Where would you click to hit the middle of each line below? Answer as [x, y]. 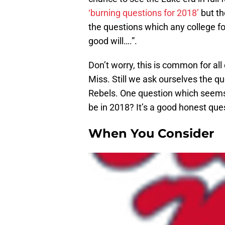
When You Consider [151, 134]
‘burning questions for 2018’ [144, 13]
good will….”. [113, 41]
